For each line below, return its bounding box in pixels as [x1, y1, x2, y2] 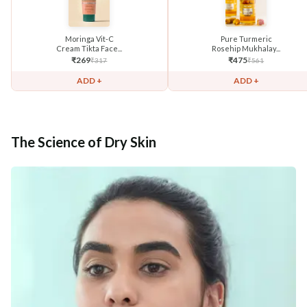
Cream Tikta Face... [56, 43, 123, 53]
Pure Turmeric [220, 34, 272, 43]
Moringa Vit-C [64, 34, 114, 43]
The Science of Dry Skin [11, 133, 156, 150]
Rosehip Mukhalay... [212, 43, 281, 53]
